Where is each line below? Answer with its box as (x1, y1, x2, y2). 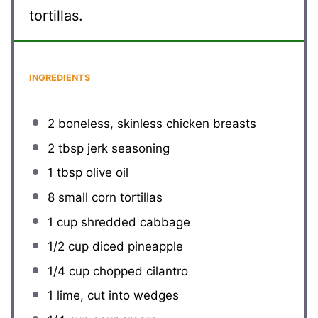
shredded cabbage (77, 214, 190, 229)
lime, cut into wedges (53, 288, 179, 303)
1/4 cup (47, 263, 89, 278)
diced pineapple (88, 239, 183, 254)
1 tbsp (47, 165, 82, 180)
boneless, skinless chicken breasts (54, 116, 256, 131)
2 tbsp (47, 141, 84, 155)
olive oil (82, 165, 128, 180)
